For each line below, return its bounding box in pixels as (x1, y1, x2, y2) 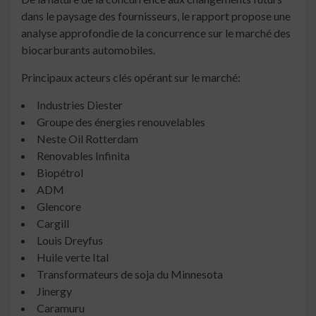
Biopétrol (37, 166, 83, 180)
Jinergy (37, 284, 72, 298)
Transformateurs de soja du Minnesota (37, 267, 223, 281)
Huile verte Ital (37, 250, 109, 265)
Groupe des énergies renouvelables (37, 115, 205, 129)
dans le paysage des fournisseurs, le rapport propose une (21, 9, 291, 23)
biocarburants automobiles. (21, 43, 155, 57)
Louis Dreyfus (37, 233, 103, 248)
